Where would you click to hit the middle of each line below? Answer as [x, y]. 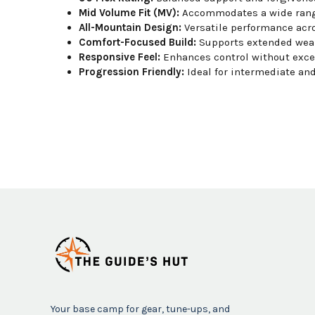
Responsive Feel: [120, 57]
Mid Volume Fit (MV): [129, 13]
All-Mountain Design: [130, 28]
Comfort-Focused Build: [137, 43]
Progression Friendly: [131, 72]
